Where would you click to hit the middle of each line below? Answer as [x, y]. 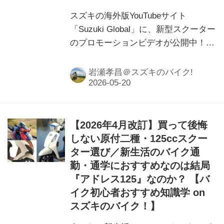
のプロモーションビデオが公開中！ [138, 42]
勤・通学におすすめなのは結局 [140, 165]
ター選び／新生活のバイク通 [135, 152]
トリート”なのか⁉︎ [104, 69]
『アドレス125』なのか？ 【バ [140, 179]
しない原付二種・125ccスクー [139, 138]
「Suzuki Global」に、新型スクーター [143, 29]
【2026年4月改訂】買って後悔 [139, 125]
